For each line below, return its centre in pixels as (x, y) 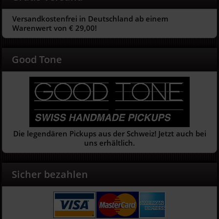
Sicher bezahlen (50, 175)
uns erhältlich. (109, 143)
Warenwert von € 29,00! (55, 28)
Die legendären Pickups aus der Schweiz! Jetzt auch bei (109, 134)
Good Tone (37, 60)
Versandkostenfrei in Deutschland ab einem (90, 19)
